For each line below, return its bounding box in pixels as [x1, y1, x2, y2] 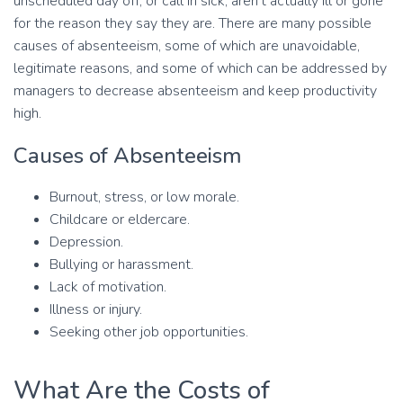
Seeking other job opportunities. [49, 322, 248, 342]
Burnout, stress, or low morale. [49, 187, 239, 207]
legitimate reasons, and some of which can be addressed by [13, 58, 387, 78]
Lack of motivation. [49, 277, 166, 297]
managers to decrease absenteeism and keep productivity [13, 81, 377, 101]
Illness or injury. [49, 300, 142, 319]
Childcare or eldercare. [49, 210, 190, 229]
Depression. [49, 232, 123, 252]
